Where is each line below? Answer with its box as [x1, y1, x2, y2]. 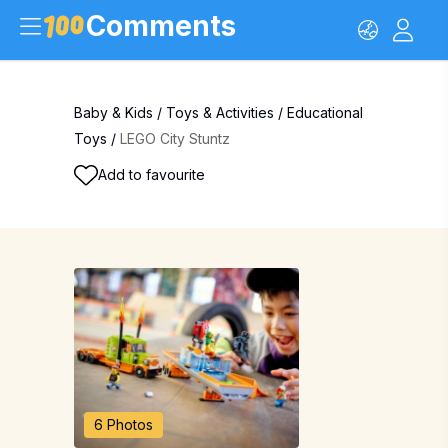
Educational [287, 104, 363, 121]
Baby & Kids [74, 104, 153, 121]
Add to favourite [98, 166, 205, 183]
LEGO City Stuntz [120, 130, 230, 147]
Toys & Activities [166, 104, 274, 121]
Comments [86, 9, 236, 43]
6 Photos [94, 416, 153, 433]
